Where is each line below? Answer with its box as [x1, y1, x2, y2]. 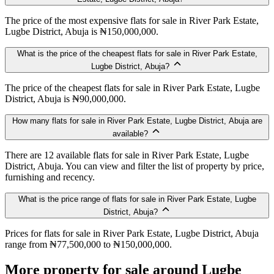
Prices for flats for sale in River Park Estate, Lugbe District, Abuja [5, 228, 259, 239]
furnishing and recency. [5, 171, 95, 182]
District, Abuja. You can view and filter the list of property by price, [5, 160, 264, 171]
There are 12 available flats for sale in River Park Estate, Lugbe [5, 149, 249, 160]
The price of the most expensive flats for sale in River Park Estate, [5, 15, 259, 26]
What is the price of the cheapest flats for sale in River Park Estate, [17, 48, 257, 58]
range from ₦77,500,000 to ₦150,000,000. [5, 239, 172, 250]
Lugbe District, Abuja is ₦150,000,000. [5, 26, 158, 37]
